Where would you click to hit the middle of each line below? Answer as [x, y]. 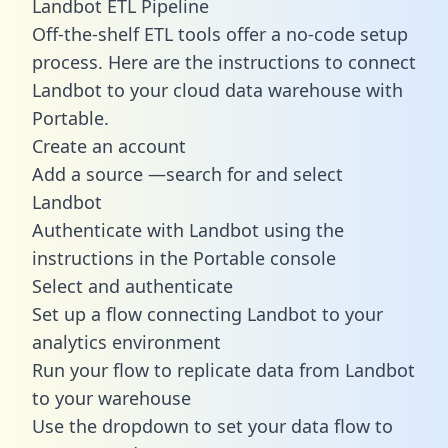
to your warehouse [111, 397]
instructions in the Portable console [184, 257]
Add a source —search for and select [187, 173]
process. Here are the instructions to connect [224, 61]
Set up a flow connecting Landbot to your [207, 313]
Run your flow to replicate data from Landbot [223, 369]
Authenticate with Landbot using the [188, 229]
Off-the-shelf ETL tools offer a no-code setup [220, 33]
